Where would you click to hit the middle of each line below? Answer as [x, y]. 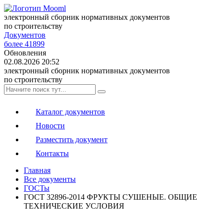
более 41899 [24, 44]
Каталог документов [70, 112]
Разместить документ [72, 139]
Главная [37, 170]
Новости [50, 126]
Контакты [52, 153]
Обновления [25, 53]
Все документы [50, 179]
